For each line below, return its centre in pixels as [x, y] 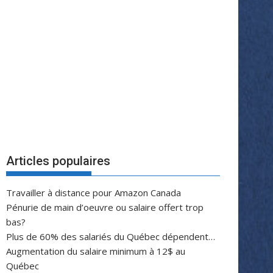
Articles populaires [58, 161]
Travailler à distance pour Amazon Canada [94, 192]
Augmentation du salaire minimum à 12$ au [96, 251]
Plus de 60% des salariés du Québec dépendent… [111, 236]
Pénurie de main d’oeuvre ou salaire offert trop [105, 207]
